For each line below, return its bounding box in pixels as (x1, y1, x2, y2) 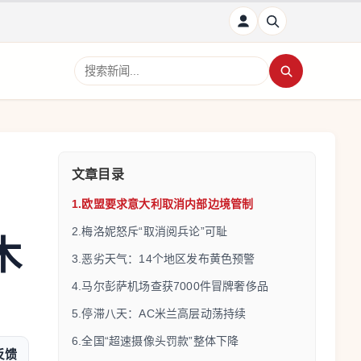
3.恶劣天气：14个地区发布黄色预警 (72, 252, 255, 265)
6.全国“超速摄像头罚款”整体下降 (72, 334, 239, 347)
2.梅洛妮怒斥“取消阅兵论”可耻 (72, 225, 228, 238)
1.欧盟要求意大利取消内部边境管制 (72, 197, 254, 210)
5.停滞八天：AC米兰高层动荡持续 (72, 307, 247, 320)
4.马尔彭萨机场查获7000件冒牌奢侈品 (72, 280, 268, 293)
